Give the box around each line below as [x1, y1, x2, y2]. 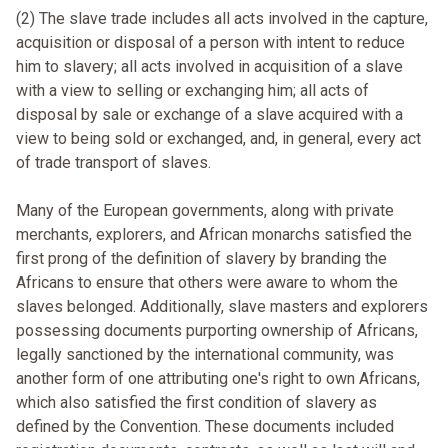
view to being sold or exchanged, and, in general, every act [16, 129, 421, 149]
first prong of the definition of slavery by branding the [16, 249, 387, 269]
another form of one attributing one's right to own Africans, [16, 369, 420, 389]
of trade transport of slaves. [16, 153, 211, 173]
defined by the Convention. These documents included [16, 417, 394, 437]
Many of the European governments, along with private [16, 201, 394, 221]
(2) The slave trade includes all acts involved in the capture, [16, 9, 428, 29]
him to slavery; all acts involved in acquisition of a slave [16, 57, 403, 77]
